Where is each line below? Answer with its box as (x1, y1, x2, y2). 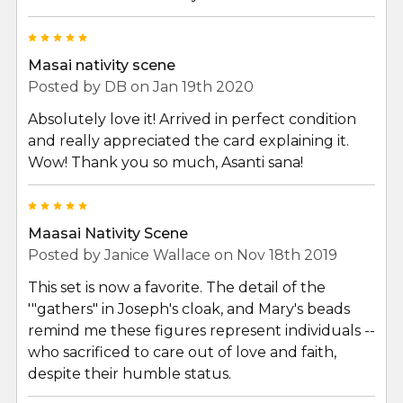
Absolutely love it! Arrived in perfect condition (28, 110, 356, 128)
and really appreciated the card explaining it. (28, 131, 349, 149)
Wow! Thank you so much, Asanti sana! (28, 153, 303, 171)
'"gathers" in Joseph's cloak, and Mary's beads (28, 300, 350, 318)
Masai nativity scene (28, 56, 175, 74)
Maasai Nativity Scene (28, 224, 188, 242)
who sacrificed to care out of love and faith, (28, 343, 336, 361)
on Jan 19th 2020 (127, 77, 254, 95)
